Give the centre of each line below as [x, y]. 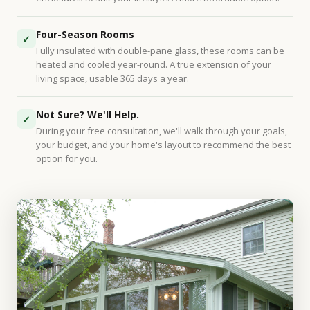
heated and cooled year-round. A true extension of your [154, 64]
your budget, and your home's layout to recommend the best [163, 145]
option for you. [67, 158]
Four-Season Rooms [85, 34]
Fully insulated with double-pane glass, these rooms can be [160, 51]
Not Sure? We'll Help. [88, 115]
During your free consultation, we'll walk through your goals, [162, 131]
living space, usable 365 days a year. [112, 78]
